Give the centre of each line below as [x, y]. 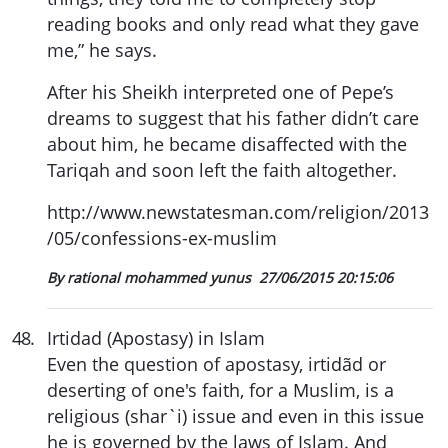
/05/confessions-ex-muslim [162, 238]
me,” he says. [102, 50]
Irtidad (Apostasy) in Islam [156, 338]
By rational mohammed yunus [151, 278]
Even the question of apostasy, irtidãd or [216, 364]
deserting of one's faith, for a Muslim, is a [220, 390]
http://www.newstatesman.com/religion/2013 [238, 212]
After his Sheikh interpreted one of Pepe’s [220, 92]
